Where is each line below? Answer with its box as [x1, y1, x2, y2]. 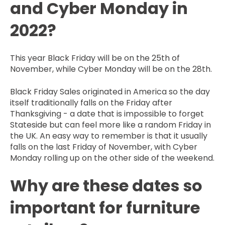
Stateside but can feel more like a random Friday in [10, 119, 211, 131]
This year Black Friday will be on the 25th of [10, 52, 180, 64]
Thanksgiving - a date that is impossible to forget [10, 107, 204, 120]
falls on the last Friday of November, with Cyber [10, 141, 197, 153]
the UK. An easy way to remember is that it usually [10, 130, 207, 142]
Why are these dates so [10, 174, 202, 197]
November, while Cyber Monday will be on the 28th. [10, 63, 212, 75]
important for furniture [10, 196, 200, 219]
